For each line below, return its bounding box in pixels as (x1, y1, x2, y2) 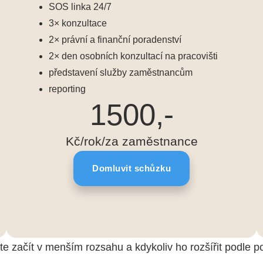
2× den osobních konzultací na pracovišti (48, 51, 218, 62)
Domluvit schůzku (92, 163, 171, 174)
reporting (48, 84, 86, 95)
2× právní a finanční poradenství (48, 35, 181, 45)
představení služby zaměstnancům (48, 68, 193, 78)
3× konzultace (48, 18, 107, 29)
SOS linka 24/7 (48, 2, 112, 12)
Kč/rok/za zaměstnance (65, 134, 198, 149)
